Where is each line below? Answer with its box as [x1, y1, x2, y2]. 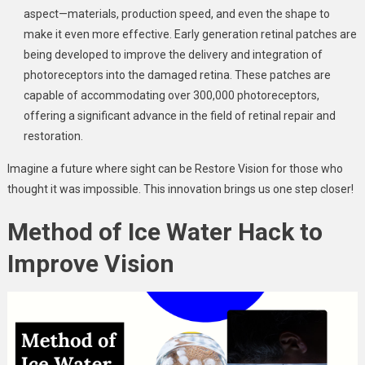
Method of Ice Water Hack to [7, 218, 323, 247]
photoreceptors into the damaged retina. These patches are [23, 68, 331, 82]
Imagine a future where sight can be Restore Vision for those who [7, 162, 343, 176]
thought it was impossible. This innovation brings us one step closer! [7, 182, 354, 196]
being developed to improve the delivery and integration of [23, 48, 323, 62]
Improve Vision [7, 249, 174, 279]
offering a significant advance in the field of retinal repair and [23, 109, 336, 123]
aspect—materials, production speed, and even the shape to [23, 7, 330, 21]
